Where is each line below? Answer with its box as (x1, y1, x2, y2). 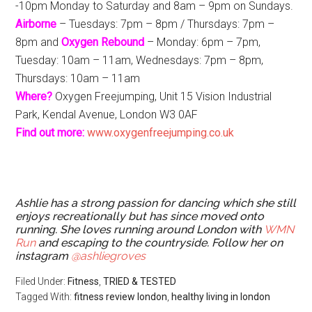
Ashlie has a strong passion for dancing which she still (15, 196, 297, 210)
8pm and (15, 36, 62, 49)
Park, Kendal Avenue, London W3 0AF (15, 108, 198, 122)
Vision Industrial (193, 90, 272, 104)
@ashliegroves (71, 249, 146, 263)
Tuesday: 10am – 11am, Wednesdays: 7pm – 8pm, (15, 54, 264, 68)
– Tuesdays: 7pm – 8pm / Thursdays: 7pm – (59, 17, 275, 31)
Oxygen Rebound (61, 36, 145, 49)
